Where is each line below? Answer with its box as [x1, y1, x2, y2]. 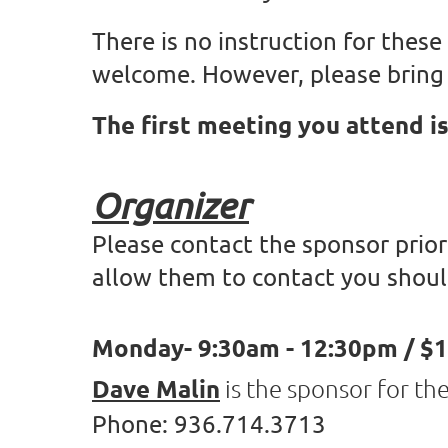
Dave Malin [92, 372, 220, 404]
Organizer [92, 183, 249, 226]
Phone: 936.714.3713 [92, 408, 326, 438]
